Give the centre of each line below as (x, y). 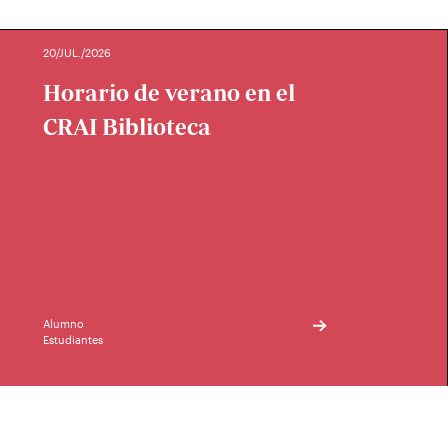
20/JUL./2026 (77, 52)
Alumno (64, 323)
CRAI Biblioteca (127, 127)
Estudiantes (73, 339)
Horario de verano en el (169, 93)
